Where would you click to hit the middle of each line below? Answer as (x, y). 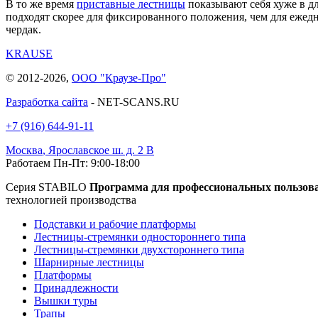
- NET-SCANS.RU (134, 102)
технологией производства (71, 200)
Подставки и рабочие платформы (115, 224)
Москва (24, 150)
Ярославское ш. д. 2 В (101, 150)
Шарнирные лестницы (89, 263)
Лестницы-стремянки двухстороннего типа (139, 250)
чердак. (23, 30)
